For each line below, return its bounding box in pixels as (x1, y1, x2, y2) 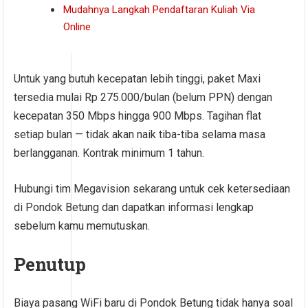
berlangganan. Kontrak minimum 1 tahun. (14, 146, 205, 160)
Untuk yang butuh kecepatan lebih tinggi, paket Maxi (14, 72, 261, 86)
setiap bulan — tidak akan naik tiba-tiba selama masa (14, 128, 266, 142)
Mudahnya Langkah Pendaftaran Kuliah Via (63, 3, 256, 16)
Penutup (14, 252, 87, 276)
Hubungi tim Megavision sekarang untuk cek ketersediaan (14, 182, 291, 196)
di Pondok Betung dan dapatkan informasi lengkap (14, 201, 254, 214)
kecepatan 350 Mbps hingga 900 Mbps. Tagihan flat (14, 109, 262, 123)
